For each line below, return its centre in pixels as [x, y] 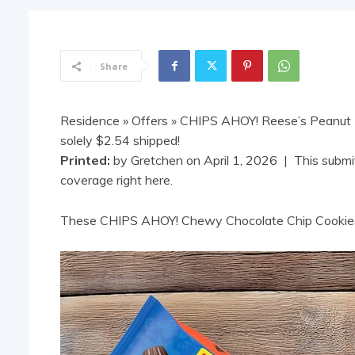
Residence [90, 121]
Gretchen [157, 160]
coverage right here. [116, 180]
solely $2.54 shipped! [120, 141]
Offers [150, 121]
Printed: [87, 160]
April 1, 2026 [240, 160]
